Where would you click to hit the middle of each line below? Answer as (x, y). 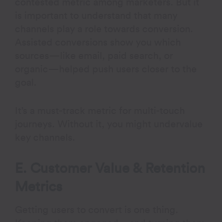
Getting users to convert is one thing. (97, 210)
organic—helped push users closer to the (106, 69)
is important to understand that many (96, 16)
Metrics (39, 187)
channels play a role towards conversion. (104, 29)
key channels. (45, 138)
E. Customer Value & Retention (110, 168)
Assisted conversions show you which (98, 43)
